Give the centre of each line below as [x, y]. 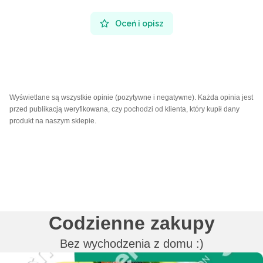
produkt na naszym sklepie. [53, 121]
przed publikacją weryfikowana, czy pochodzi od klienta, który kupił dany [124, 109]
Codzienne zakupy [131, 223]
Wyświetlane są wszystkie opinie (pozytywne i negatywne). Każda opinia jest [131, 97]
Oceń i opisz [139, 23]
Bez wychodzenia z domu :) [131, 243]
